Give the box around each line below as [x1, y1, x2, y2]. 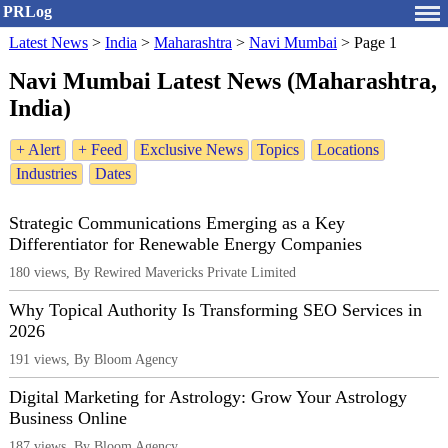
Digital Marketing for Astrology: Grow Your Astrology [9, 387, 407, 408]
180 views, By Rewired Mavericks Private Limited [9, 264, 296, 281]
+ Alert [16, 141, 60, 159]
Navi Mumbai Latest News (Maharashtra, [9, 68, 437, 95]
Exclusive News [140, 141, 243, 159]
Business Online [9, 408, 127, 429]
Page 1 [354, 34, 397, 51]
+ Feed [78, 141, 122, 159]
